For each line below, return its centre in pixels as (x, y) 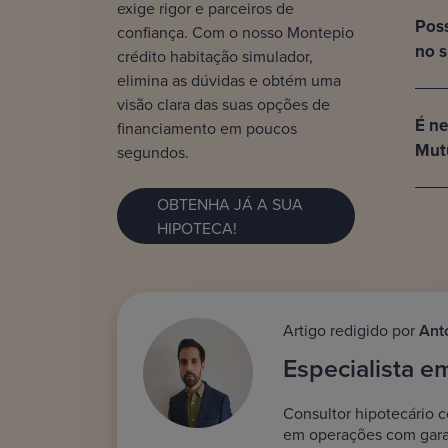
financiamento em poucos (207, 128)
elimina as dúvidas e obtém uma (229, 80)
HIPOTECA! (197, 228)
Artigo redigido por (351, 330)
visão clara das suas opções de (223, 104)
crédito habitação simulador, (215, 56)
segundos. (153, 152)
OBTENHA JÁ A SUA (230, 204)
